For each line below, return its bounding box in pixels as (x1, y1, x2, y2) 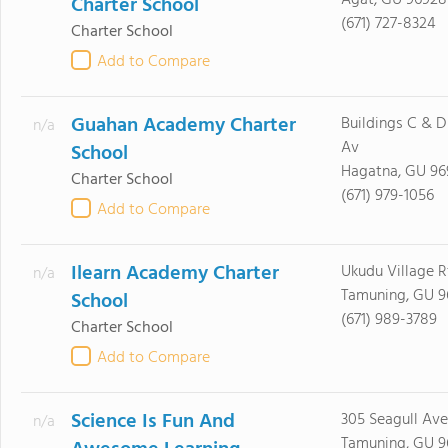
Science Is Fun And (70, 406, 235, 438)
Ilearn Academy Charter (70, 258, 279, 290)
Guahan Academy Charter (70, 110, 296, 142)
